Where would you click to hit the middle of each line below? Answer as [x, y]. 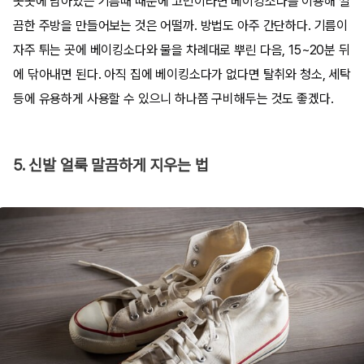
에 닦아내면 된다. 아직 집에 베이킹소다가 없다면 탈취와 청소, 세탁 [182, 74]
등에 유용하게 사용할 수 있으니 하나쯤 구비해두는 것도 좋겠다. [173, 99]
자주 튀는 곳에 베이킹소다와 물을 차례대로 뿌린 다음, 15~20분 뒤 [182, 50]
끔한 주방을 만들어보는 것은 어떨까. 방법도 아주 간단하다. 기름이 [181, 26]
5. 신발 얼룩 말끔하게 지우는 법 [111, 165]
